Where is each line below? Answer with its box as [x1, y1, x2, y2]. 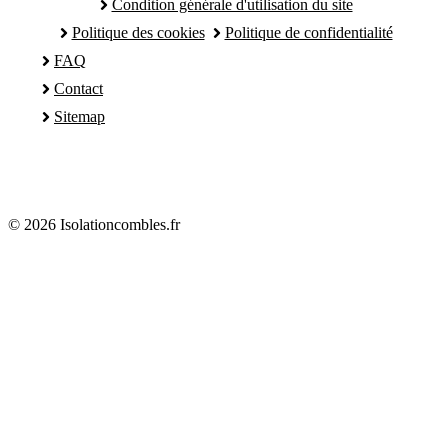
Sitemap [54, 107, 105, 125]
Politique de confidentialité [224, 23, 393, 41]
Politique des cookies [71, 23, 205, 41]
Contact [54, 79, 103, 97]
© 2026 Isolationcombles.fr [8, 215, 180, 233]
